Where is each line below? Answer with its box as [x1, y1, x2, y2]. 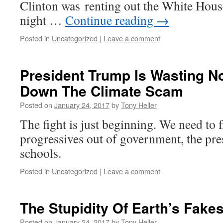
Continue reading [65, 11, 156, 28]
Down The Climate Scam [20, 81, 183, 101]
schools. [20, 144, 61, 161]
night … [20, 11, 65, 28]
